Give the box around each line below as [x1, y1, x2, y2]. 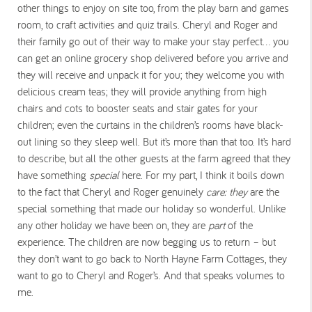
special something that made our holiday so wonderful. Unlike [17, 201, 286, 216]
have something [17, 168, 89, 182]
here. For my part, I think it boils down [119, 168, 284, 182]
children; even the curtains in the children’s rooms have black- [17, 118, 283, 132]
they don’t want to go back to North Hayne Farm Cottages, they [17, 251, 287, 266]
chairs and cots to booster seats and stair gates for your [17, 101, 258, 116]
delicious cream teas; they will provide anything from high [17, 84, 267, 99]
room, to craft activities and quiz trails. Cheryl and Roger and [17, 17, 278, 32]
